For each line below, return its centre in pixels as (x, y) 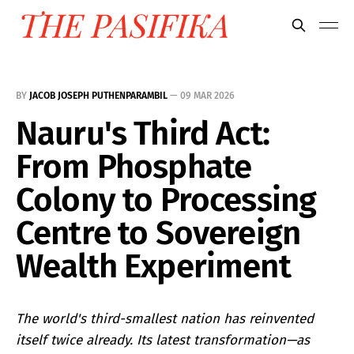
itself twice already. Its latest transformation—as (163, 340)
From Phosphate (134, 167)
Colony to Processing (166, 200)
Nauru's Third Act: (143, 134)
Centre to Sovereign (158, 233)
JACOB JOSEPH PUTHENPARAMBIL (98, 96)
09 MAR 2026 (207, 96)
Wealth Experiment (153, 266)
